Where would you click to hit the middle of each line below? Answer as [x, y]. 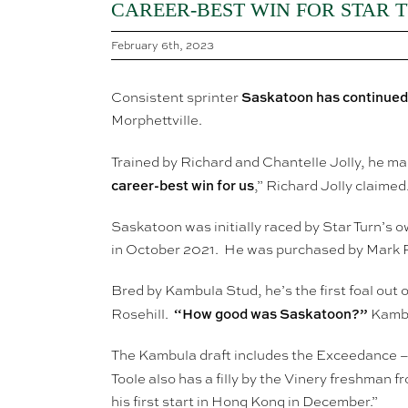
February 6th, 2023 [163, 46]
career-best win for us [182, 186]
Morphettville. [156, 121]
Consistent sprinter [176, 98]
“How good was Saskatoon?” [270, 314]
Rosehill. [142, 315]
